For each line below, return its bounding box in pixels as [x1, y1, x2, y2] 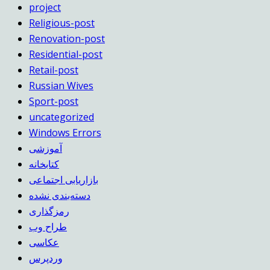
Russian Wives [29, 78, 93, 92]
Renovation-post [29, 31, 105, 45]
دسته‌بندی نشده [29, 188, 90, 202]
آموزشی [29, 141, 62, 155]
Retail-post [29, 63, 78, 77]
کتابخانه [29, 157, 59, 171]
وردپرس [29, 251, 63, 265]
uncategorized [29, 110, 94, 124]
